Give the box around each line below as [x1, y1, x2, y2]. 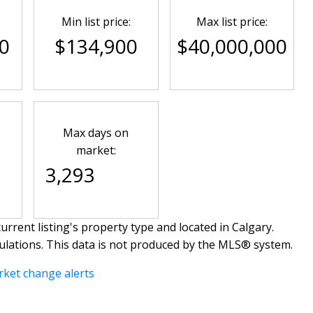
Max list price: [196, 13, 268, 29]
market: [75, 142, 116, 158]
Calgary [231, 219, 272, 235]
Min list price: [61, 13, 131, 29]
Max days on [63, 124, 129, 140]
